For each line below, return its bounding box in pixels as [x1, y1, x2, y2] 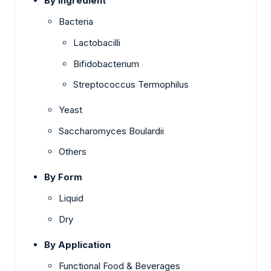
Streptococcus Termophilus [73, 79, 189, 91]
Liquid [59, 192, 83, 204]
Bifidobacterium [73, 57, 139, 70]
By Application [44, 238, 111, 250]
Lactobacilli [73, 37, 120, 49]
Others [59, 146, 87, 158]
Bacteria [59, 16, 93, 28]
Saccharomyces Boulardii [59, 125, 164, 137]
